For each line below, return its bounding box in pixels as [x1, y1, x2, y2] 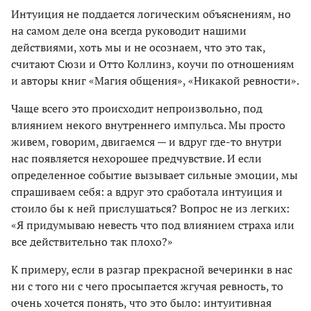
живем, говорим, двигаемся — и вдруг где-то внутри [11, 133, 282, 149]
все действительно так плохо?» [11, 233, 173, 249]
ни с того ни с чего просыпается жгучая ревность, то [11, 278, 283, 294]
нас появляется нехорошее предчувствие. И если [11, 150, 262, 166]
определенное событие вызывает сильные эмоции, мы [11, 167, 298, 183]
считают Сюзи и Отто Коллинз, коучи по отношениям [11, 56, 294, 72]
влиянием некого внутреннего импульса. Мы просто [11, 117, 285, 133]
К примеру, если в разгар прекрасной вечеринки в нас [11, 261, 292, 277]
